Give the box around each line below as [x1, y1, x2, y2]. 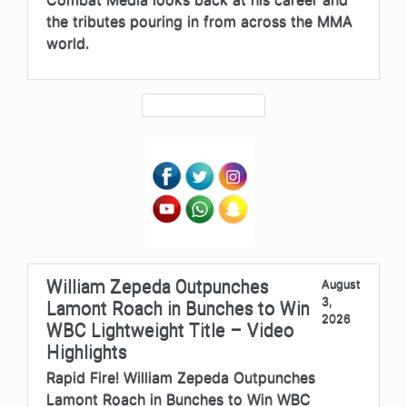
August [322, 276, 361, 291]
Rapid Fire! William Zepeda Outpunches [46, 367, 315, 386]
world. [46, 33, 89, 52]
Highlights [46, 340, 127, 362]
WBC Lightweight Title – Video [46, 318, 294, 341]
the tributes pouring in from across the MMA [46, 11, 352, 30]
